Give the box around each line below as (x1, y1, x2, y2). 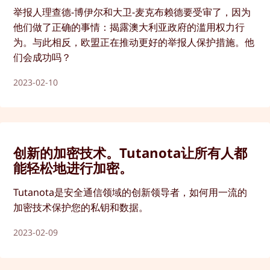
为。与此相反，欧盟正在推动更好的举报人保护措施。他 (13, 35, 255, 49)
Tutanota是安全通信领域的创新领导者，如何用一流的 (13, 186, 248, 199)
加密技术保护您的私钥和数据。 (13, 201, 149, 215)
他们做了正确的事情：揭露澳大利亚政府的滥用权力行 (13, 20, 245, 34)
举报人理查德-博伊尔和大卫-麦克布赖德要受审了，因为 (13, 5, 251, 19)
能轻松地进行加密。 (13, 159, 133, 177)
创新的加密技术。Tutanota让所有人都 (13, 143, 248, 162)
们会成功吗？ (13, 50, 72, 64)
